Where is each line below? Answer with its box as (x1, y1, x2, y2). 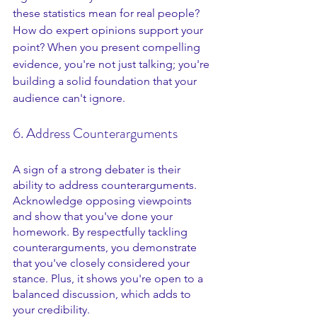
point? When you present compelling (13, 40, 203, 54)
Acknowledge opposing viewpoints (13, 194, 195, 207)
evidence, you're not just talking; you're (13, 57, 212, 71)
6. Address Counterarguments (13, 123, 178, 144)
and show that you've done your (13, 209, 175, 223)
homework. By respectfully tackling (13, 225, 190, 238)
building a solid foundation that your (13, 74, 200, 88)
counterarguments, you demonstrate (13, 241, 200, 254)
